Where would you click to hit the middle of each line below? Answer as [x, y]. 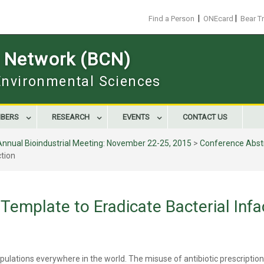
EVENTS [136, 117]
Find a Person [171, 19]
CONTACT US [205, 117]
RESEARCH [71, 117]
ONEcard [218, 19]
